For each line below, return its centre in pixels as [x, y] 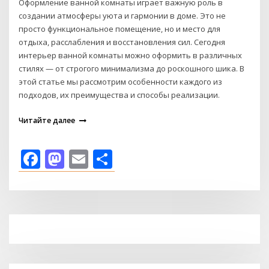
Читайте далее [47, 121]
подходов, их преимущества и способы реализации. [119, 95]
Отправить [166, 159]
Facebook [85, 159]
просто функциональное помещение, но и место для [120, 29]
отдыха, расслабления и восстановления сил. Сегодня [122, 42]
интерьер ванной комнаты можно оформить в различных [131, 56]
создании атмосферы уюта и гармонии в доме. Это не [122, 16]
